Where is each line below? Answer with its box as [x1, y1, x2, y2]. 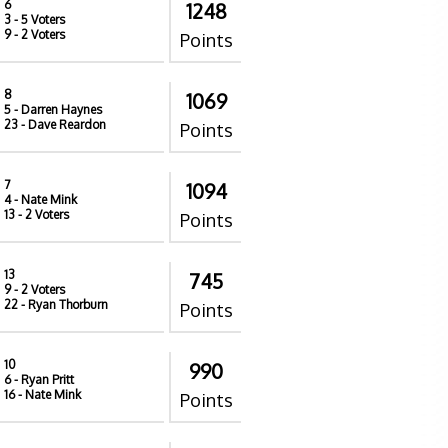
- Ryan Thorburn [18, 297, 108, 312]
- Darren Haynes [11, 102, 102, 117]
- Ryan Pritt [11, 372, 74, 387]
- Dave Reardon [18, 117, 106, 132]
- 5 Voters [11, 12, 65, 27]
